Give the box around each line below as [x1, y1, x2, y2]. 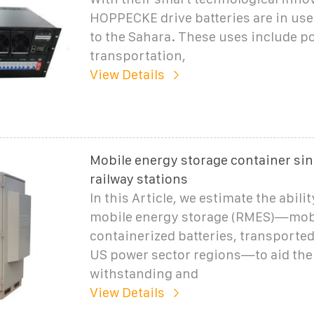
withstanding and [89, 266, 198, 281]
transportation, [89, 48, 186, 63]
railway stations [89, 171, 188, 186]
